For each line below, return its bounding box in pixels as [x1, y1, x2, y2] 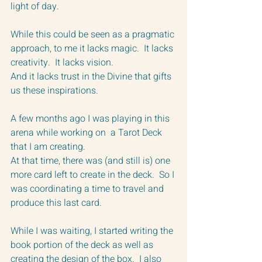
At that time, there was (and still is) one [11, 153, 173, 168]
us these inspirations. [11, 83, 98, 98]
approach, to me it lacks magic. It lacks [11, 41, 175, 56]
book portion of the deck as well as [11, 237, 156, 252]
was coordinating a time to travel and [11, 181, 166, 196]
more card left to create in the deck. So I [11, 167, 177, 182]
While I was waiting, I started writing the [11, 223, 175, 238]
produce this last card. [11, 195, 102, 210]
